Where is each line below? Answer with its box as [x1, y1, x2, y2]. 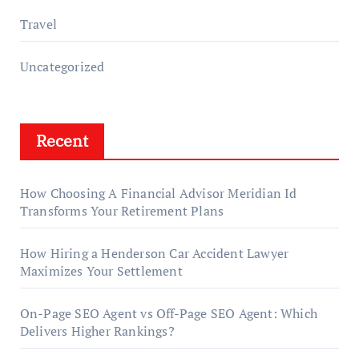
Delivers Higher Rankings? [19, 322, 175, 340]
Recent [35, 130, 88, 151]
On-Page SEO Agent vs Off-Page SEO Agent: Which [19, 305, 317, 322]
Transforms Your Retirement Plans [19, 202, 224, 220]
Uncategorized [19, 58, 105, 75]
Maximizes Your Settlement [19, 262, 183, 280]
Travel [19, 15, 57, 33]
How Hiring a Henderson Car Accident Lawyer [19, 244, 289, 262]
